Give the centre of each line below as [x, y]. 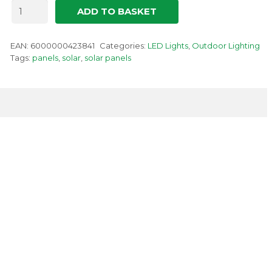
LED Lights [168, 46]
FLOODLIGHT [41, 26]
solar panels [107, 58]
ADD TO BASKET [117, 11]
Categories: [123, 46]
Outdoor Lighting [226, 46]
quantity [28, 37]
